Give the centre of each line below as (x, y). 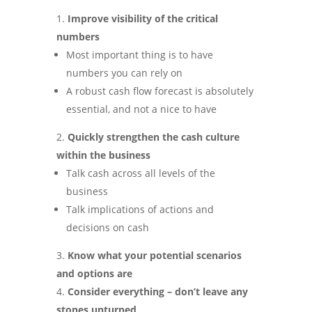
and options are (94, 273)
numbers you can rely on (124, 73)
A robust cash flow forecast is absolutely (159, 91)
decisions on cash (107, 227)
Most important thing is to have (139, 55)
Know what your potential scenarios (154, 255)
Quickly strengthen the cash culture (153, 137)
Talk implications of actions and (140, 209)
